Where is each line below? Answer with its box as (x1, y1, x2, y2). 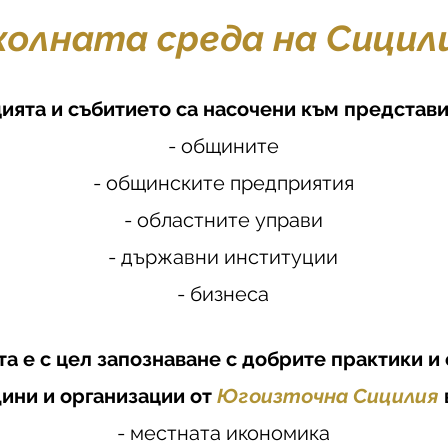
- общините (167, 134, 279, 158)
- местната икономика (116, 421, 330, 445)
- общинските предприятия (92, 171, 354, 195)
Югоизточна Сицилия (216, 384, 444, 408)
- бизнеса (177, 282, 269, 306)
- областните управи (123, 208, 323, 232)
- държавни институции (108, 245, 338, 269)
